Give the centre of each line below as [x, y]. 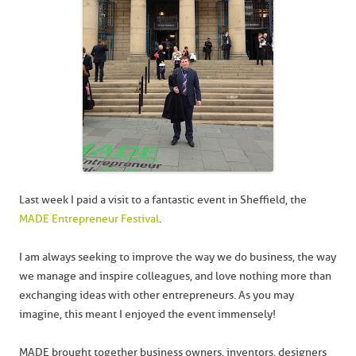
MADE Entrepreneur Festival [89, 219]
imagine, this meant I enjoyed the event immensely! [147, 314]
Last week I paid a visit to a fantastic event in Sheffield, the [163, 200]
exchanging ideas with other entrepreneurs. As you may [157, 295]
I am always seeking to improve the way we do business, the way [178, 257]
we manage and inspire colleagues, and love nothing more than [175, 276]
